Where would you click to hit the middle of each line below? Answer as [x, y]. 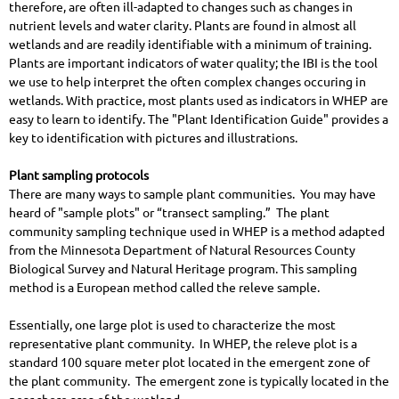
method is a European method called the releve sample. [164, 288]
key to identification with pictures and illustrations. [153, 138]
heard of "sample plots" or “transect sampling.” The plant [169, 213]
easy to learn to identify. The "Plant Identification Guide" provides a [199, 119]
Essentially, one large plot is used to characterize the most [172, 325]
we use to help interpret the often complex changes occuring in [187, 82]
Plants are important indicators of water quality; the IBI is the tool [193, 63]
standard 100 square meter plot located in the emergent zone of [189, 362]
